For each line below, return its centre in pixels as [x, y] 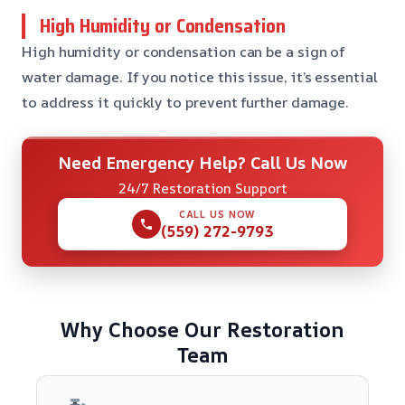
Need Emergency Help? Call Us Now [202, 162]
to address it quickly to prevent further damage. [186, 102]
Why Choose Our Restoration [202, 330]
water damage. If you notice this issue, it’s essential [200, 76]
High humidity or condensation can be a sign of [184, 51]
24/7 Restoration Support [202, 188]
